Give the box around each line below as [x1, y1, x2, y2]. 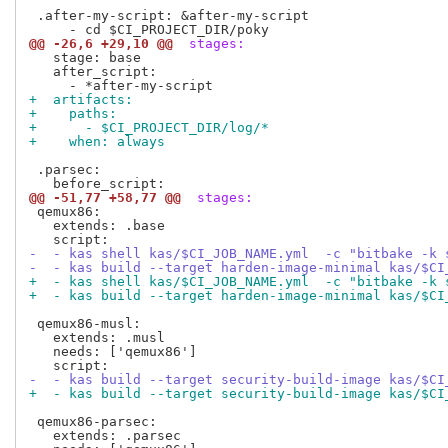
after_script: [29, 64, 157, 80]
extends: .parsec [29, 428, 181, 444]
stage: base [29, 50, 149, 66]
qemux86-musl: [29, 316, 141, 332]
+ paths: [29, 106, 117, 122]
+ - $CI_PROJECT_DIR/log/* [29, 120, 269, 136]
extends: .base [29, 218, 165, 234]
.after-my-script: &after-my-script [29, 8, 309, 24]
